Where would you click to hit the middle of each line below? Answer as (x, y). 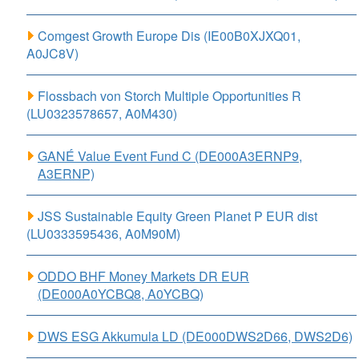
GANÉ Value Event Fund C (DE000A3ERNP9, (170, 156)
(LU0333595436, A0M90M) (103, 234)
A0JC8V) (52, 54)
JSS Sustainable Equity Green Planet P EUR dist (177, 216)
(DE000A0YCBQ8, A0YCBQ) (121, 294)
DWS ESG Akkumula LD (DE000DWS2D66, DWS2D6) (195, 337)
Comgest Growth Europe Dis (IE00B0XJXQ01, (169, 36)
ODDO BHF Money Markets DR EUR (143, 276)
